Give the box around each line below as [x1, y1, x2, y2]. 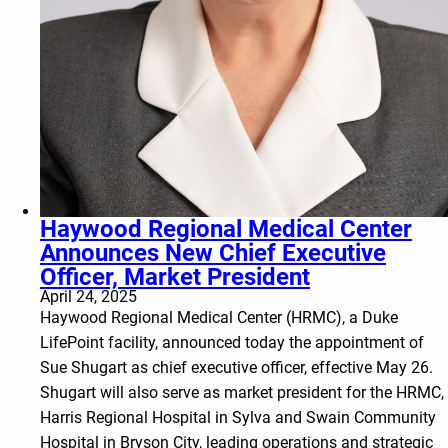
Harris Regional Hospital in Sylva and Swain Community [40, 408, 436, 428]
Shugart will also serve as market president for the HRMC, [40, 383, 444, 403]
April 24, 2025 [40, 287, 137, 307]
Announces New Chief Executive [40, 239, 386, 268]
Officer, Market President [40, 263, 310, 292]
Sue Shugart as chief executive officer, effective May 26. [40, 358, 433, 378]
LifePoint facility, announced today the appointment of [40, 333, 424, 353]
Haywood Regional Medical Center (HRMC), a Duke [40, 308, 398, 328]
